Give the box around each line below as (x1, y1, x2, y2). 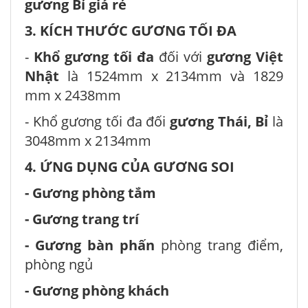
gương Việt (207, 47, 283, 66)
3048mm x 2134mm (25, 131, 151, 150)
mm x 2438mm (25, 85, 121, 104)
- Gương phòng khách (25, 280, 169, 300)
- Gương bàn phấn (25, 235, 161, 254)
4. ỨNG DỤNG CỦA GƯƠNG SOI (25, 157, 234, 176)
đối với (159, 47, 207, 66)
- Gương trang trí (25, 209, 142, 228)
